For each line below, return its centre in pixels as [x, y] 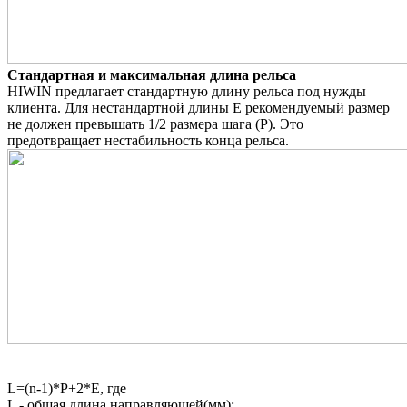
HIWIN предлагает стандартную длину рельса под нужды [187, 91]
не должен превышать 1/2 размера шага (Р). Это [155, 124]
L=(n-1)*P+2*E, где [67, 388]
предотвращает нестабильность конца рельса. [148, 140]
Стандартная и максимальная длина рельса [152, 74]
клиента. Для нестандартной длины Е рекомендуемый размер [199, 107]
